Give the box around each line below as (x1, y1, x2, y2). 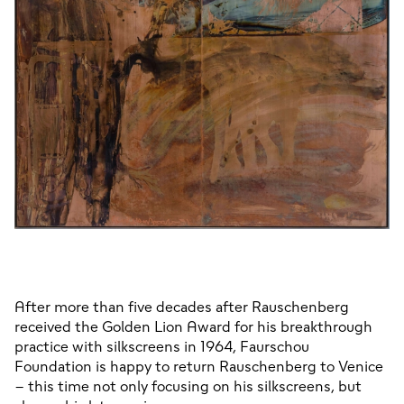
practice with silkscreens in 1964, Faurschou (14, 338, 309, 356)
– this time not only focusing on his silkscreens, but (14, 378, 362, 396)
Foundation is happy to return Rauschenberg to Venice (14, 358, 383, 376)
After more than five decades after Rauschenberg (14, 298, 349, 317)
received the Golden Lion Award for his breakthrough (14, 318, 372, 336)
